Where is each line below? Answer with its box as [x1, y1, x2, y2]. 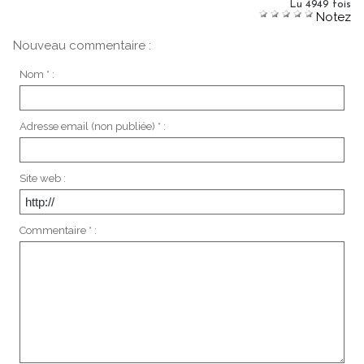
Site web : [19, 171, 66, 184]
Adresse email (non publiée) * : [19, 119, 166, 132]
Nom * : [19, 67, 54, 80]
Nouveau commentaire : [13, 38, 151, 53]
